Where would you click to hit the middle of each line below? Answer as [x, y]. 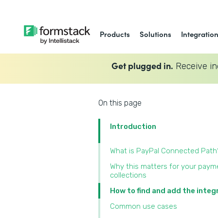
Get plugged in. [142, 65]
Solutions [156, 34]
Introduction [133, 127]
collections [128, 175]
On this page [120, 103]
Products [115, 34]
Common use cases [144, 206]
